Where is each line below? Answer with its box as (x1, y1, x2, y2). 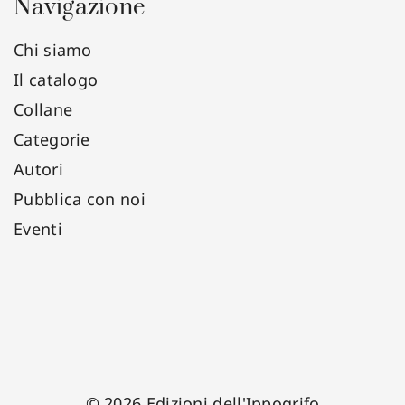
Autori (14, 158, 63, 180)
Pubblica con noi (14, 188, 146, 210)
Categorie (14, 128, 90, 150)
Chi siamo (14, 39, 92, 61)
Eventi (14, 218, 62, 240)
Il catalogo (14, 69, 99, 90)
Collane (14, 99, 73, 120)
